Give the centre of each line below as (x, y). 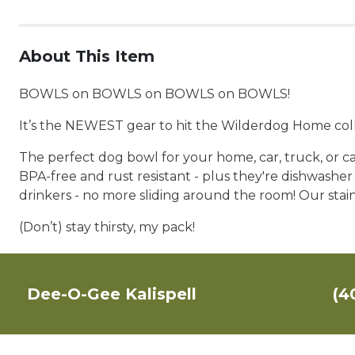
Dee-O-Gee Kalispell (112, 294)
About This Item (87, 56)
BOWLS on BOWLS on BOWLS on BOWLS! (155, 94)
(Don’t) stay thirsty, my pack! (107, 227)
